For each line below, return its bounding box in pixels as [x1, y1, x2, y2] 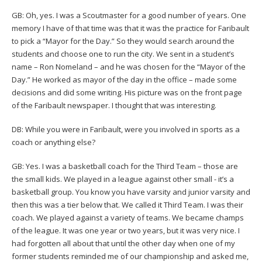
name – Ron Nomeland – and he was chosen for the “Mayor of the [12, 61, 246, 72]
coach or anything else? [12, 136, 95, 147]
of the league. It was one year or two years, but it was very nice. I [12, 225, 240, 236]
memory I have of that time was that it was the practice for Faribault [12, 22, 249, 33]
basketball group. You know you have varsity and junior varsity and [12, 186, 250, 197]
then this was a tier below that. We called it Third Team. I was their [12, 199, 243, 210]
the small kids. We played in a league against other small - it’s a [12, 173, 234, 184]
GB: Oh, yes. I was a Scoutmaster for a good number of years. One [12, 9, 246, 20]
